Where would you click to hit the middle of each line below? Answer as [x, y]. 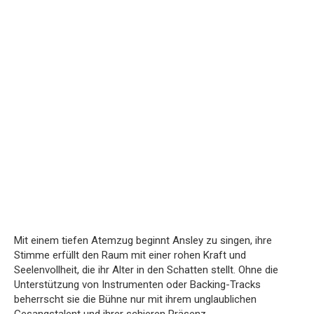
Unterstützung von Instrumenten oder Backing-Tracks [137, 284]
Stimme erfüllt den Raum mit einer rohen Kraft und [130, 255]
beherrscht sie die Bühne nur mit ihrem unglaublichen [135, 299]
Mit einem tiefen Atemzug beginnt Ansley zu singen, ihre [143, 240]
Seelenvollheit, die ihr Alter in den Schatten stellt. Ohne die [146, 269]
